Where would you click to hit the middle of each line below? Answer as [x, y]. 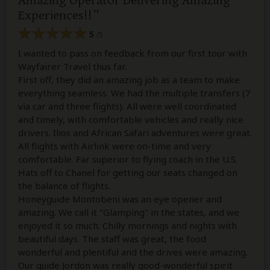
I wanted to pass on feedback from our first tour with [133, 53]
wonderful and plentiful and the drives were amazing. [133, 252]
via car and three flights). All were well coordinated [127, 106]
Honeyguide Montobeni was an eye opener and [120, 199]
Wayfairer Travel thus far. [72, 67]
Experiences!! [55, 15]
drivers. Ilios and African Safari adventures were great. [135, 133]
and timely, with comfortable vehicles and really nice [131, 120]
